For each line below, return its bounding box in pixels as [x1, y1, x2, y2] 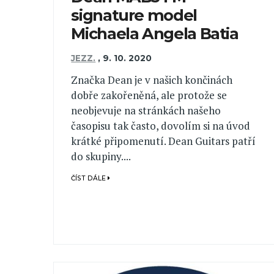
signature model [71, 5, 197, 24]
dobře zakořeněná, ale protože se [71, 88, 228, 103]
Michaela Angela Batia [71, 23, 239, 43]
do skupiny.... [71, 149, 131, 164]
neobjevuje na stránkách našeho [71, 103, 221, 118]
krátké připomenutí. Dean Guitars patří [71, 134, 256, 149]
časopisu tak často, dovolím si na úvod [71, 119, 251, 133]
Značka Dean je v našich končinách [71, 73, 233, 87]
